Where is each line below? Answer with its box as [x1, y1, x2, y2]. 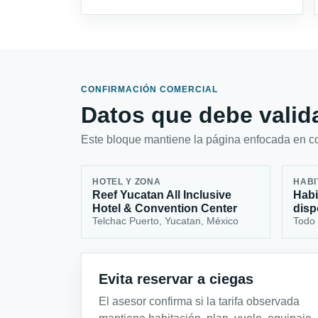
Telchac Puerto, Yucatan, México [92, 215, 239, 227]
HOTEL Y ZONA [92, 177, 161, 187]
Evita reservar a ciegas [99, 270, 253, 287]
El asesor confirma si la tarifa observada [99, 295, 300, 307]
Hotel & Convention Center [92, 202, 238, 215]
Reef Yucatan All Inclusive [92, 189, 232, 202]
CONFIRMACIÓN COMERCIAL [81, 84, 218, 94]
